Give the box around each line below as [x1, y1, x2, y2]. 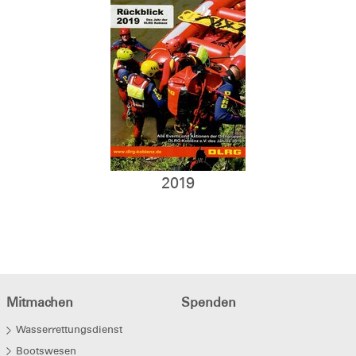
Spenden [180, 295, 236, 311]
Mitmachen [6, 295, 73, 311]
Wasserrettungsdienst [15, 323, 122, 336]
